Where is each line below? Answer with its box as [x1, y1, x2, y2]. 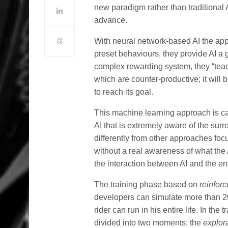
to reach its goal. [94, 88, 154, 96]
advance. [94, 16, 127, 24]
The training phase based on [94, 180, 200, 189]
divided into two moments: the [94, 218, 204, 227]
